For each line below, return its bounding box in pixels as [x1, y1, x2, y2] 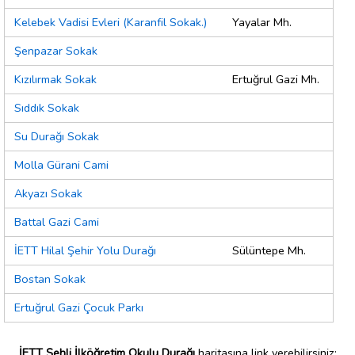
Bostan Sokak [14, 271, 86, 288]
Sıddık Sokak [14, 100, 79, 116]
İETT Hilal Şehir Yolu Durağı [14, 242, 156, 259]
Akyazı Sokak [14, 185, 82, 202]
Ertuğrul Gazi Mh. [232, 71, 319, 88]
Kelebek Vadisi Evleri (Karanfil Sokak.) [14, 14, 207, 31]
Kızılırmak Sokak [14, 71, 97, 88]
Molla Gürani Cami [14, 157, 109, 174]
